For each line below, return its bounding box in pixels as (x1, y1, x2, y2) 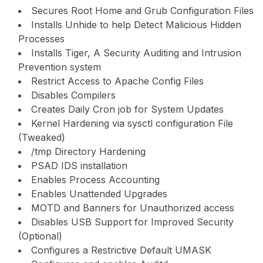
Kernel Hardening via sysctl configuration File (31, 117, 233, 129)
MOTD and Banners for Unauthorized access (31, 201, 234, 214)
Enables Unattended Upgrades (31, 187, 167, 200)
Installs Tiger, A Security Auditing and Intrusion (31, 46, 241, 59)
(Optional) (18, 230, 62, 242)
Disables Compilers (31, 89, 116, 101)
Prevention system (18, 60, 101, 73)
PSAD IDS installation (31, 159, 127, 171)
